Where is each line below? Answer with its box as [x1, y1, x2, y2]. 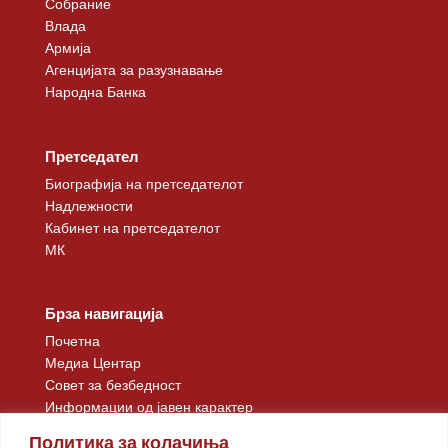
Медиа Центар [44, 353, 141, 371]
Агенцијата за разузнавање [44, 61, 223, 79]
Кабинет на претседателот [44, 218, 220, 236]
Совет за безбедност [44, 375, 181, 393]
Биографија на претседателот [44, 174, 243, 192]
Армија [44, 39, 91, 57]
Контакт [44, 419, 95, 437]
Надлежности [44, 196, 133, 214]
